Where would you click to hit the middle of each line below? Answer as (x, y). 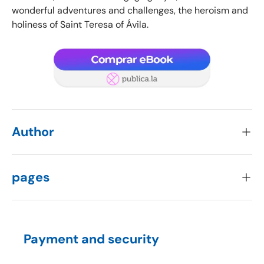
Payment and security (91, 239)
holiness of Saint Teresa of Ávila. (80, 24)
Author (33, 132)
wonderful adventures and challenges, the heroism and (130, 10)
